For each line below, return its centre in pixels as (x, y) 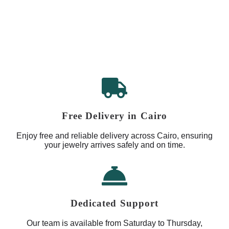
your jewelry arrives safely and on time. (114, 145)
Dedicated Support (114, 203)
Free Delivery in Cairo (114, 116)
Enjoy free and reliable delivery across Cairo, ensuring (114, 135)
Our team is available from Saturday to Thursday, (114, 223)
